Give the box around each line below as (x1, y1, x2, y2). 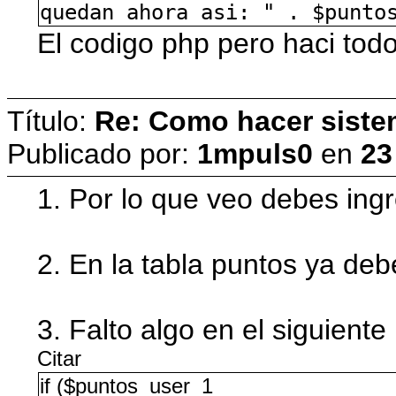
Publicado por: (7, 137, 197, 170)
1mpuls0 (197, 137, 313, 170)
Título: (7, 104, 95, 137)
